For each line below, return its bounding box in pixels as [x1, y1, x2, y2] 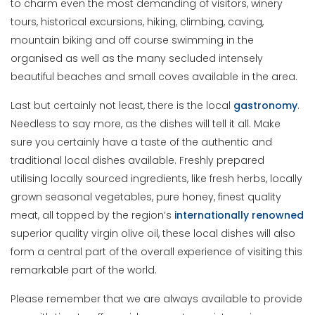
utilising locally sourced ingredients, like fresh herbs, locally [11, 172, 303, 186]
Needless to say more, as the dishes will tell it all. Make [11, 117, 281, 131]
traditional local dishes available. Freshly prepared [11, 153, 265, 168]
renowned [252, 208, 304, 223]
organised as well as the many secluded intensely [11, 51, 264, 66]
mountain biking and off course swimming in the [11, 33, 255, 48]
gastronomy [233, 98, 298, 113]
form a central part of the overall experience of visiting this [11, 245, 303, 259]
